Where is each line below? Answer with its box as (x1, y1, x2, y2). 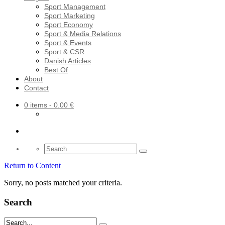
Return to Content (4, 161, 61, 170)
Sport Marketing (44, 12, 95, 20)
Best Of (44, 66, 68, 74)
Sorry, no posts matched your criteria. (4, 178, 122, 187)
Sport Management (44, 3, 105, 11)
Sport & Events (44, 39, 91, 47)
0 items (24, 101, 47, 109)
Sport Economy (44, 21, 93, 29)
